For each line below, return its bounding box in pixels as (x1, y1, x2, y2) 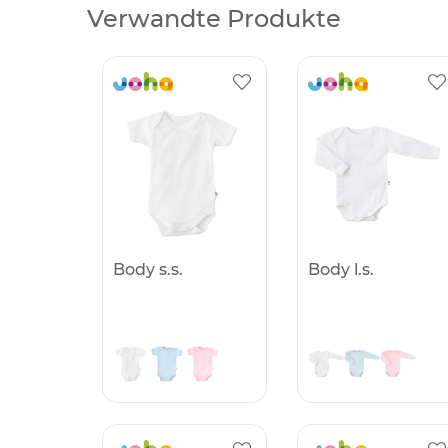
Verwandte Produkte (87, 4, 341, 33)
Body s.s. (113, 260, 183, 279)
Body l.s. (308, 260, 374, 279)
